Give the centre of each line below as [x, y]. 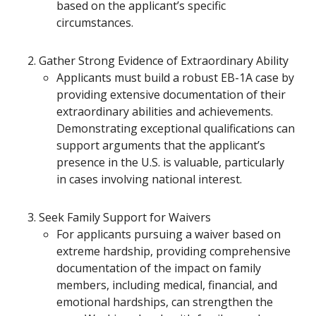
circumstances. [95, 23]
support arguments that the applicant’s [161, 145]
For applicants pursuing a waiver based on [169, 234]
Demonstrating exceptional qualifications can [176, 128]
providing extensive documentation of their [171, 95]
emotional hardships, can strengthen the [165, 302]
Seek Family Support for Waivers [125, 217]
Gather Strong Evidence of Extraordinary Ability [164, 61]
